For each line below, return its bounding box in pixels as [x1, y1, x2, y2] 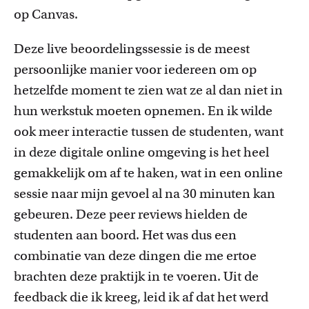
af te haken [110, 165, 175, 181]
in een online [204, 165, 283, 181]
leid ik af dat [143, 289, 217, 305]
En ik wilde [205, 103, 272, 119]
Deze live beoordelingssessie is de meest [14, 41, 250, 57]
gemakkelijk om [14, 165, 110, 181]
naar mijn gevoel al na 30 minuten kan [51, 186, 275, 201]
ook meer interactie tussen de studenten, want [14, 123, 283, 139]
